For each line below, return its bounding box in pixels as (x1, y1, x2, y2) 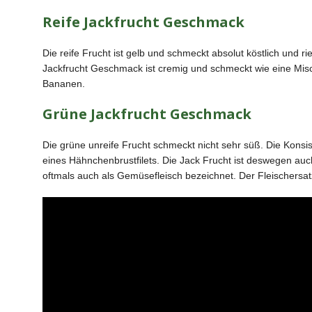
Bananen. (42, 78, 85, 89)
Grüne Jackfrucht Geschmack (42, 104, 251, 123)
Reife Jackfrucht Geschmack (42, 13, 244, 31)
